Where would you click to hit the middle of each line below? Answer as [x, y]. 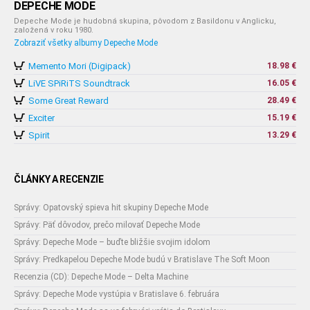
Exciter [42, 118]
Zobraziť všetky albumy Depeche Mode [86, 43]
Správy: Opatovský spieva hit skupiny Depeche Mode [111, 208]
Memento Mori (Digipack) [80, 66]
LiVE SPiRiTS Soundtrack [79, 83]
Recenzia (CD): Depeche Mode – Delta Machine [101, 277]
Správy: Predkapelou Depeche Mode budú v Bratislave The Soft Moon [142, 259]
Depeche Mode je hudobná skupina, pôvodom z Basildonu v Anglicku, [145, 21]
